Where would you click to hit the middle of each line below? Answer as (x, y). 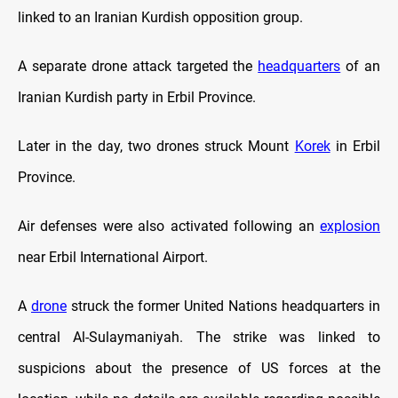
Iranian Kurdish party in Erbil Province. (137, 97)
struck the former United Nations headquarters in (223, 306)
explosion (350, 226)
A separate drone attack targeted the (138, 66)
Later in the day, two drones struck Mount (156, 146)
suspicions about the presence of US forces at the (199, 368)
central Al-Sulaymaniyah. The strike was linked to (199, 337)
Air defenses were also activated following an (169, 226)
